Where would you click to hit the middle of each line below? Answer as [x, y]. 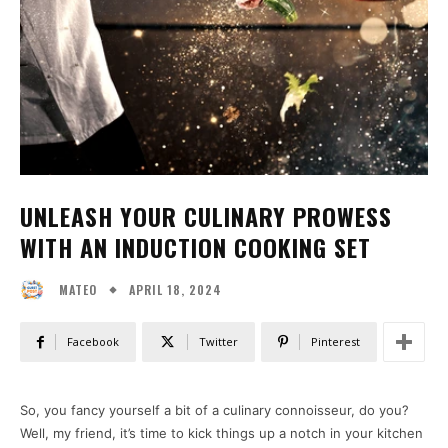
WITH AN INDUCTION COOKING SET [195, 247]
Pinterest [335, 342]
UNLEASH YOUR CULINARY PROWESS [206, 216]
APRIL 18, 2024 [175, 289]
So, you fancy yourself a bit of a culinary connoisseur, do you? [214, 410]
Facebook [93, 342]
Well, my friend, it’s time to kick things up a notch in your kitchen [221, 433]
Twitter [218, 342]
